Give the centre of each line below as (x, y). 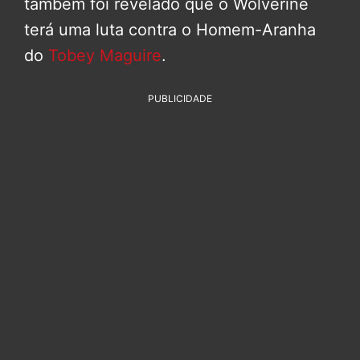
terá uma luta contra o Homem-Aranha (170, 29)
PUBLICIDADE (180, 98)
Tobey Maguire (105, 55)
